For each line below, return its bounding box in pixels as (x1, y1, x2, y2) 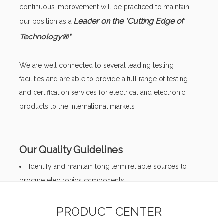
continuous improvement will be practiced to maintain (19, 3, 189, 11)
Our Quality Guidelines (19, 144, 123, 156)
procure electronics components (19, 176, 124, 184)
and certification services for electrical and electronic (19, 89, 185, 96)
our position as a (19, 18, 73, 25)
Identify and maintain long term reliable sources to (29, 163, 187, 170)
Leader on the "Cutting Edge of (73, 17, 183, 26)
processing (19, 203, 55, 211)
